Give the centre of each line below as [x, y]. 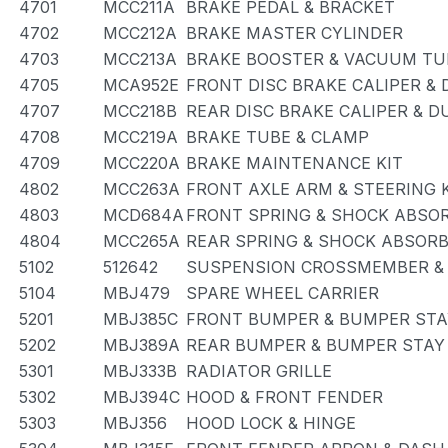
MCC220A [141, 163]
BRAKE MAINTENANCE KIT [294, 163]
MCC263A [141, 189]
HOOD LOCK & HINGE [271, 423]
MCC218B [140, 111]
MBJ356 [135, 423]
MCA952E [141, 85]
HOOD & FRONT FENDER [284, 397]
